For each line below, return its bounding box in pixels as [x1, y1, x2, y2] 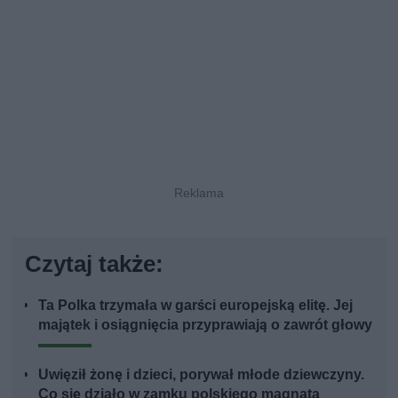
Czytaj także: [25, 250, 164, 277]
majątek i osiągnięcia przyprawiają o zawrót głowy [38, 315, 373, 333]
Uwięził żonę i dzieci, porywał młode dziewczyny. [38, 365, 365, 383]
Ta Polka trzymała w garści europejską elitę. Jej [38, 296, 354, 314]
